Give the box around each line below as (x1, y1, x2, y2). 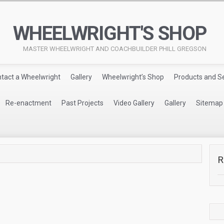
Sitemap (196, 98, 223, 107)
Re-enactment (5, 98, 51, 107)
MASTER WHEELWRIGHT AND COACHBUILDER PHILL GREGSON (22, 45, 206, 52)
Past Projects (61, 98, 103, 107)
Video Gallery (113, 98, 154, 107)
